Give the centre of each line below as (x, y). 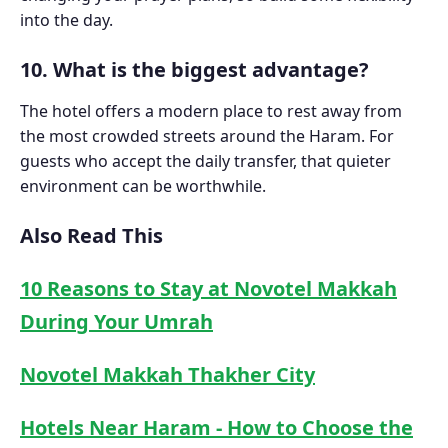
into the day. (66, 19)
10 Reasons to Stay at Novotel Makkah (208, 288)
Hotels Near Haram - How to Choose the (216, 427)
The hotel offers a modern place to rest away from (211, 110)
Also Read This (96, 235)
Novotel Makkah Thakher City (167, 374)
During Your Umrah (116, 321)
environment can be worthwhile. (143, 185)
